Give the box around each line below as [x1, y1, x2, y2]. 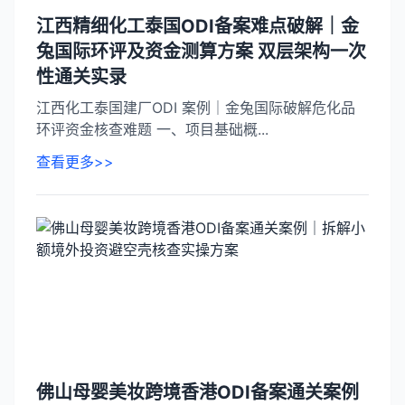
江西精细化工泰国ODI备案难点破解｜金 [36, 15, 359, 37]
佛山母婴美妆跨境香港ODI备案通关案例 [36, 381, 359, 403]
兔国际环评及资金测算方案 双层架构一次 [36, 41, 366, 62]
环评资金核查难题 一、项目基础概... [36, 120, 268, 138]
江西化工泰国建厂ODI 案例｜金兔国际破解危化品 [36, 99, 355, 117]
